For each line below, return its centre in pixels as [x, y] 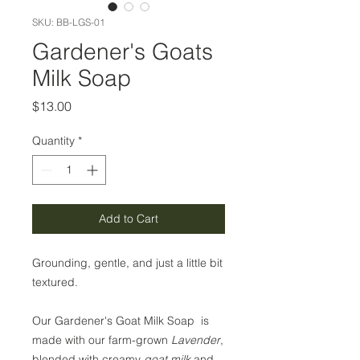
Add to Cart [129, 219]
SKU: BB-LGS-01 [69, 22]
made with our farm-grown [100, 340]
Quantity [53, 141]
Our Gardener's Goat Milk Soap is [121, 321]
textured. [55, 282]
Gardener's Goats [123, 52]
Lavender [194, 340]
